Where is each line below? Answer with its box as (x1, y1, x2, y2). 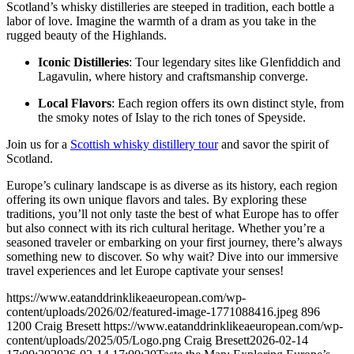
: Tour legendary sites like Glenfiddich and (129, 55, 341, 69)
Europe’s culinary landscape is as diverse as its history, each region (6, 178, 337, 192)
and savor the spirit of (218, 137, 329, 151)
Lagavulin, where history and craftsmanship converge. (38, 69, 308, 83)
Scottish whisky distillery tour (70, 137, 218, 151)
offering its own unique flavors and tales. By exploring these (6, 192, 307, 206)
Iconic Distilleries (38, 55, 129, 69)
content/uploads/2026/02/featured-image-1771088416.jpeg (6, 304, 298, 318)
